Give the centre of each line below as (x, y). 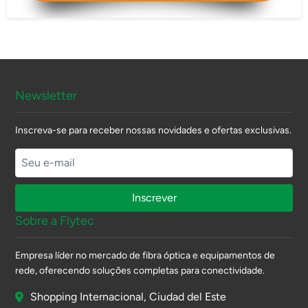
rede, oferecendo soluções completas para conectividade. (140, 270)
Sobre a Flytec (55, 220)
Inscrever (154, 197)
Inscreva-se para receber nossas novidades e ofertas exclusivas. (154, 130)
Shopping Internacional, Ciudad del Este (129, 296)
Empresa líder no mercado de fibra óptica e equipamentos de (145, 255)
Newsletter (46, 95)
